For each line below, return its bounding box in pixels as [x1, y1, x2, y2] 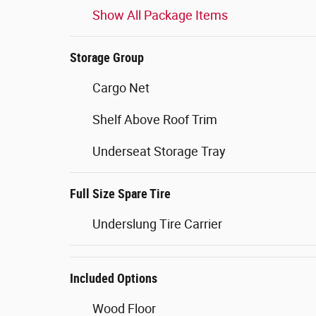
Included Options [70, 271, 157, 286]
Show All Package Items [92, 8, 228, 23]
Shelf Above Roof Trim [92, 112, 217, 127]
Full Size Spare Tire [70, 186, 171, 201]
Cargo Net [92, 80, 150, 95]
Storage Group [70, 50, 144, 65]
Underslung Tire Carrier [92, 217, 222, 231]
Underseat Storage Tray [92, 144, 226, 159]
